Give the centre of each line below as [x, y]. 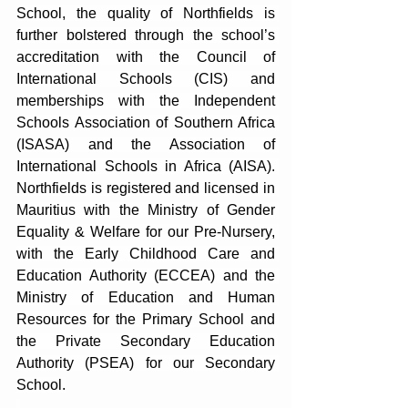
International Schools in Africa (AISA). [146, 166]
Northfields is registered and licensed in [146, 188]
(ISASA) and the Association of [146, 144]
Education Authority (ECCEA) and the [146, 275]
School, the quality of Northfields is [146, 13]
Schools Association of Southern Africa [146, 122]
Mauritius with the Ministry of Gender [146, 210]
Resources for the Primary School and [146, 319]
